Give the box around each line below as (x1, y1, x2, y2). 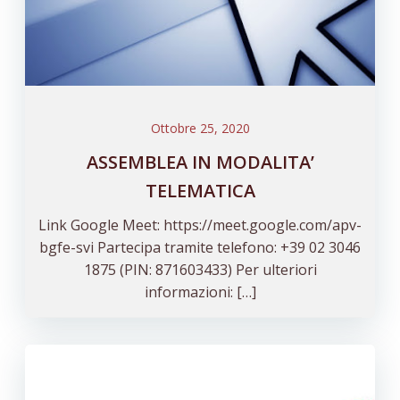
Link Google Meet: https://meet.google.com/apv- (38, 214, 362, 235)
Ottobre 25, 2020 (150, 119, 250, 137)
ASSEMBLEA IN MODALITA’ (86, 149, 314, 174)
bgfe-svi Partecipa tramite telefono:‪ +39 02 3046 (39, 237, 361, 257)
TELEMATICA (145, 178, 255, 203)
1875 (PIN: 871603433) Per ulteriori (83, 259, 317, 279)
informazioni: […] (144, 281, 256, 302)
